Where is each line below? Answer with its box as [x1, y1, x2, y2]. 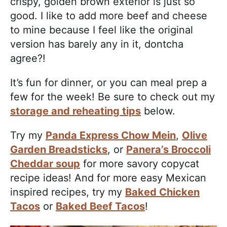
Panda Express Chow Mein [46, 129, 176, 141]
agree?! [10, 52, 46, 64]
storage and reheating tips [10, 104, 141, 117]
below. [141, 104, 175, 117]
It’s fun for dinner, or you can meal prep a [10, 76, 207, 89]
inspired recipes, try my [10, 185, 125, 198]
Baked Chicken [125, 185, 200, 198]
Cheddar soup [10, 157, 80, 170]
